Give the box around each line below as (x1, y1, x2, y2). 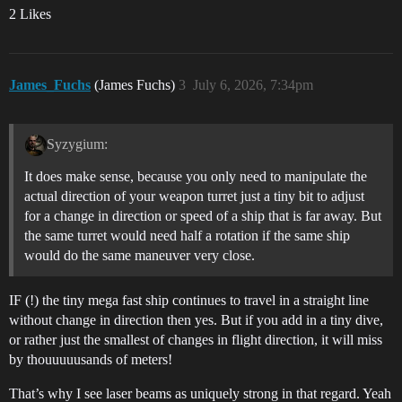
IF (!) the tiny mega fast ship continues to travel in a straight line (9, 293, 369, 309)
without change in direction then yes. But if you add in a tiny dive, (9, 312, 383, 328)
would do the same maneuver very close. (24, 248, 255, 264)
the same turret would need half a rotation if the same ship (24, 228, 350, 244)
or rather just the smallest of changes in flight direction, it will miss (9, 332, 382, 348)
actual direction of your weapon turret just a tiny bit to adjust (24, 188, 364, 205)
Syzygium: (46, 136, 108, 153)
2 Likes (9, 5, 51, 22)
